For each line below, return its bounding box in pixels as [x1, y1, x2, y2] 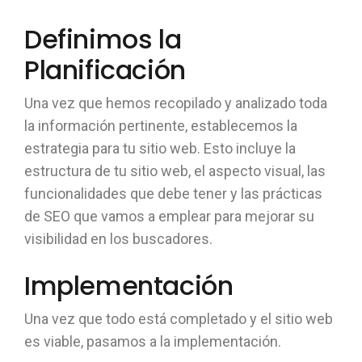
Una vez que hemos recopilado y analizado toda [24, 95, 327, 112]
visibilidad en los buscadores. [24, 230, 213, 247]
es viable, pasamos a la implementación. [24, 333, 281, 350]
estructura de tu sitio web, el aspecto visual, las [24, 162, 326, 179]
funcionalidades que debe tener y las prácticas [24, 185, 322, 202]
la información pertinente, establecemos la [24, 117, 297, 134]
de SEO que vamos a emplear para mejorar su [24, 208, 314, 225]
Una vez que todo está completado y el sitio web [24, 310, 333, 327]
